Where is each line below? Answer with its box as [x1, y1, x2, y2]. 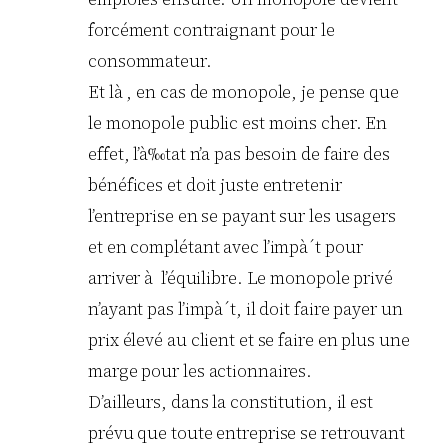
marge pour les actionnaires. [88, 358, 313, 383]
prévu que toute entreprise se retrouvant [88, 420, 405, 445]
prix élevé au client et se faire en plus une [88, 327, 410, 352]
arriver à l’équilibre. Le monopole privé [88, 265, 393, 290]
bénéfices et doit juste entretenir [88, 172, 342, 197]
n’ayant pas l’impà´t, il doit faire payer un [88, 296, 403, 321]
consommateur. [88, 48, 212, 73]
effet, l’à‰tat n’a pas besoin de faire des [88, 141, 390, 166]
